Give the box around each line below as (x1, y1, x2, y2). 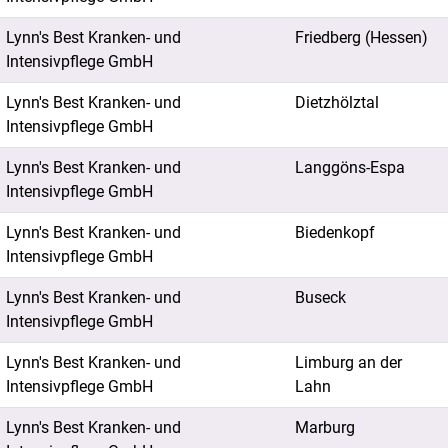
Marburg (295, 418, 355, 437)
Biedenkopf (295, 223, 375, 242)
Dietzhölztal (295, 93, 379, 112)
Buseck (295, 288, 346, 307)
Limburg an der (295, 353, 402, 372)
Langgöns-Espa (295, 158, 405, 177)
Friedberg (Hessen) (295, 28, 428, 47)
